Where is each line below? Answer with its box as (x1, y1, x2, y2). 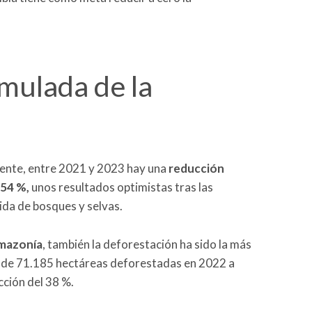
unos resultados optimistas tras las (29, 180, 213, 195)
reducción (169, 161, 224, 176)
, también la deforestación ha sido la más (42, 237, 251, 252)
